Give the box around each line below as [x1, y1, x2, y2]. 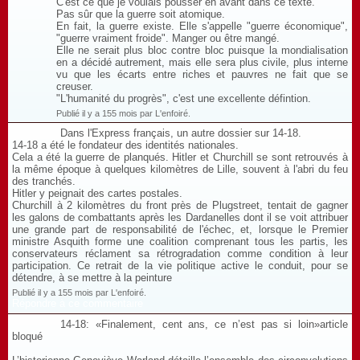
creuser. [56, 80, 93, 92]
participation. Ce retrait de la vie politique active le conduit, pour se [12, 259, 348, 272]
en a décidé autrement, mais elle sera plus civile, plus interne [56, 55, 348, 68]
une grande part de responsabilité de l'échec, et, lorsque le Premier [12, 223, 348, 235]
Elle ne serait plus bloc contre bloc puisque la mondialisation [56, 43, 348, 56]
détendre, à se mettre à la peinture [12, 271, 172, 284]
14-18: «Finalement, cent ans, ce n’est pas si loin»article [60, 317, 348, 330]
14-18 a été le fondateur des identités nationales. [12, 138, 239, 151]
